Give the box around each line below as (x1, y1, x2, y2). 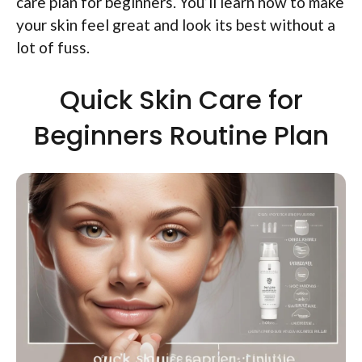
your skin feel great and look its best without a (16, 15, 335, 34)
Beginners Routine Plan (33, 116, 329, 154)
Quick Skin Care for (59, 81, 303, 118)
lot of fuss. (16, 38, 90, 57)
